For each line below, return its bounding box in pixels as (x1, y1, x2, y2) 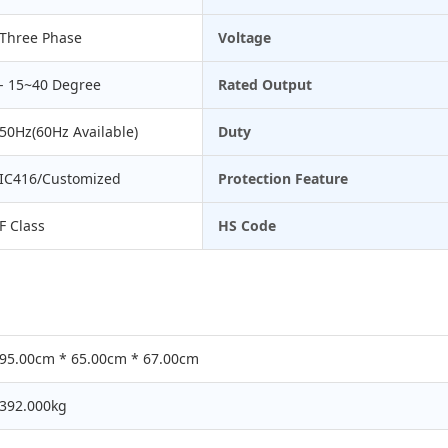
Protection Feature (218, 168, 348, 188)
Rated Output (218, 74, 312, 94)
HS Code (218, 215, 276, 235)
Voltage (218, 27, 271, 47)
